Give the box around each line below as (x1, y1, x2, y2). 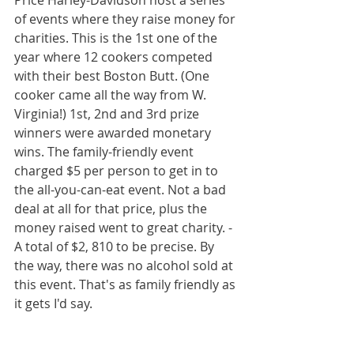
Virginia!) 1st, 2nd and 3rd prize (14, 105, 202, 122)
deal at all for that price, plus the (14, 200, 210, 217)
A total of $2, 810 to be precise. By (14, 238, 217, 255)
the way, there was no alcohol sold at (14, 257, 236, 274)
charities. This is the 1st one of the (14, 29, 220, 47)
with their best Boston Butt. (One (14, 67, 213, 85)
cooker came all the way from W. (14, 86, 209, 104)
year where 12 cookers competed (14, 48, 216, 66)
